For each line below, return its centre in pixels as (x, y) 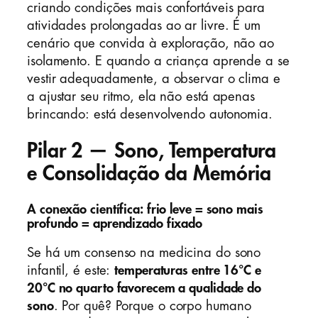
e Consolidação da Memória (149, 174)
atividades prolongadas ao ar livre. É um (144, 25)
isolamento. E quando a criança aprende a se (158, 61)
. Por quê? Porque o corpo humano (152, 306)
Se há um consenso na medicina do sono (144, 252)
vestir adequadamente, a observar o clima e (154, 78)
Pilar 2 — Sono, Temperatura (152, 151)
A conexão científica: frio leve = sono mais (145, 210)
